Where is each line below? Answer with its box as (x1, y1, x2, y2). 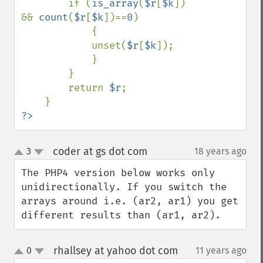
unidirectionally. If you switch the (21, 181, 227, 193)
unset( (92, 39, 127, 52)
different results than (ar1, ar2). (21, 209, 221, 221)
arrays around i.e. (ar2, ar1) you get (21, 195, 238, 207)
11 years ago (195, 245, 247, 256)
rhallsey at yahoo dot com (53, 244, 178, 257)
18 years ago (194, 146, 247, 157)
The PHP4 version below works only (21, 167, 215, 179)
